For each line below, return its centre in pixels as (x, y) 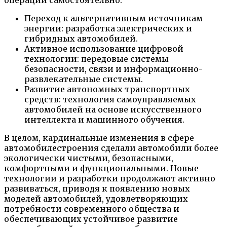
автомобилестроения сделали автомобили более (111, 148)
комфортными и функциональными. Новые (101, 168)
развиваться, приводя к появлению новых (97, 188)
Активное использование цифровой (104, 48)
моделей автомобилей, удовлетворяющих (96, 198)
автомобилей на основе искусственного (113, 109)
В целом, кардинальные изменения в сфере (99, 138)
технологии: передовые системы (97, 59)
